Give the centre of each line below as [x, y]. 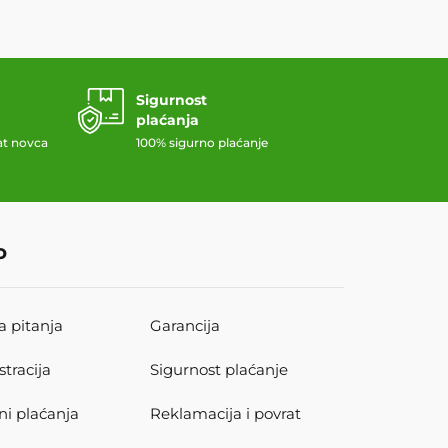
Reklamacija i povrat [226, 413]
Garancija [185, 325]
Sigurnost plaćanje [219, 369]
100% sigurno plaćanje [202, 142]
